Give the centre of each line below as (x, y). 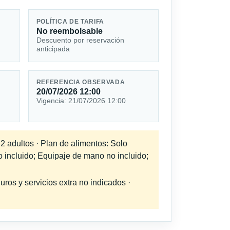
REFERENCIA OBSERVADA (81, 82)
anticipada (53, 49)
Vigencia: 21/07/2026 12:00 (81, 101)
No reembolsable (69, 31)
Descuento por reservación (80, 40)
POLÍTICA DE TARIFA (70, 21)
